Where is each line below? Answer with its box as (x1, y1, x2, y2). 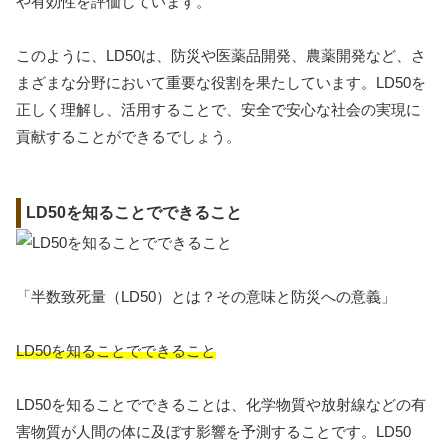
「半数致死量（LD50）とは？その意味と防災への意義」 (16, 288, 396, 306)
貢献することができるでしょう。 (16, 127, 241, 145)
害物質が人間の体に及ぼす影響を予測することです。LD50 (16, 423, 411, 441)
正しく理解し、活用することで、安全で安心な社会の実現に (16, 100, 421, 118)
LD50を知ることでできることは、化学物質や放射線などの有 (16, 396, 426, 414)
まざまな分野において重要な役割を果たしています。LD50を (16, 73, 426, 91)
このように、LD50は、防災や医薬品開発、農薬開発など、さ (16, 46, 426, 64)
